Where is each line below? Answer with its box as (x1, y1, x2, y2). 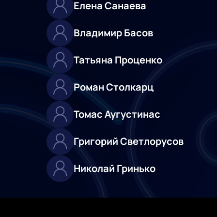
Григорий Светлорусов (74, 135, 184, 148)
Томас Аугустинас (74, 108, 160, 121)
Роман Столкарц (74, 80, 154, 94)
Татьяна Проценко (74, 53, 162, 67)
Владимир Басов (74, 26, 153, 40)
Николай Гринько (74, 162, 155, 175)
